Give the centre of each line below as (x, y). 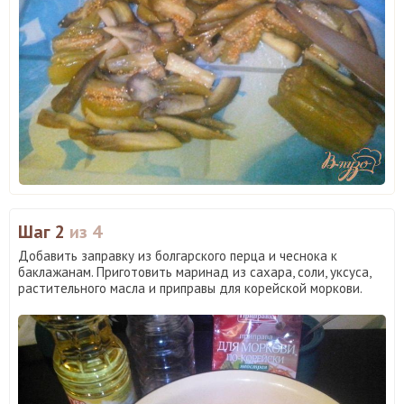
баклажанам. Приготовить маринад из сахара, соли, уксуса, (194, 271)
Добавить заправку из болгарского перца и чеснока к (178, 255)
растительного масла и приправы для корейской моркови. (190, 288)
